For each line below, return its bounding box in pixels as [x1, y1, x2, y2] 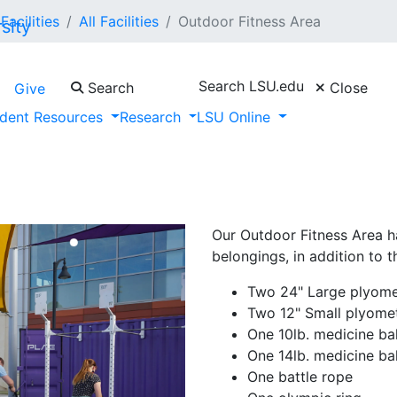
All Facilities [79, 12, 159, 30]
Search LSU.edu [198, 76, 304, 95]
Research [119, 107, 185, 126]
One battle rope [247, 368, 353, 386]
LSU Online [197, 107, 276, 126]
